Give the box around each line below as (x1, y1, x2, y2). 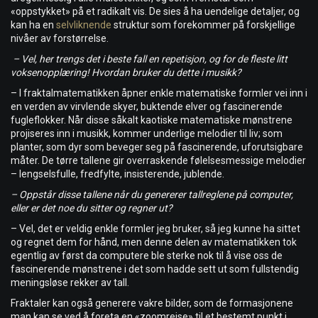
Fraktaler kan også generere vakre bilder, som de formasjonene (11, 297, 293, 309)
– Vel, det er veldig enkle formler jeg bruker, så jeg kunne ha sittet (11, 223, 300, 235)
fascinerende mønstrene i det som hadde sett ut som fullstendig (11, 263, 299, 275)
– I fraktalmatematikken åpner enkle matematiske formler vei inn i (11, 87, 307, 99)
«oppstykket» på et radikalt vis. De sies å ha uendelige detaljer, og (11, 6, 300, 18)
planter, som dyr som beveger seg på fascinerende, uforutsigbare (11, 141, 303, 153)
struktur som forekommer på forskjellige (111, 19, 295, 31)
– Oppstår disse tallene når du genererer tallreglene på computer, (11, 189, 293, 201)
